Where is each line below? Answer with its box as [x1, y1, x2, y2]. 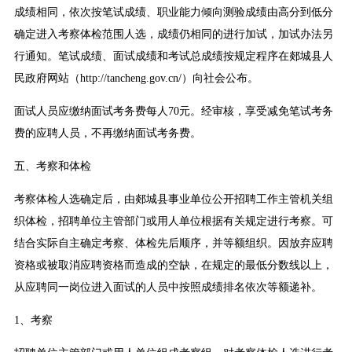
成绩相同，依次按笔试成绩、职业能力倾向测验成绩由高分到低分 [13, 6, 333, 19]
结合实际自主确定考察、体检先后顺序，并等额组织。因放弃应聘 [13, 237, 333, 250]
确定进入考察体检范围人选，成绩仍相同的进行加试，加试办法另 [13, 28, 333, 41]
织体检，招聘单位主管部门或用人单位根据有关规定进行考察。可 [13, 215, 333, 228]
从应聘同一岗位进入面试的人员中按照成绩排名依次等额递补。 [13, 281, 322, 294]
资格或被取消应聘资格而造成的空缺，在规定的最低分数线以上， [13, 259, 333, 272]
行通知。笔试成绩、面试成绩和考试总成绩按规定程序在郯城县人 [13, 50, 333, 63]
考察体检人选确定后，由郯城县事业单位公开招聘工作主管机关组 [13, 193, 333, 206]
